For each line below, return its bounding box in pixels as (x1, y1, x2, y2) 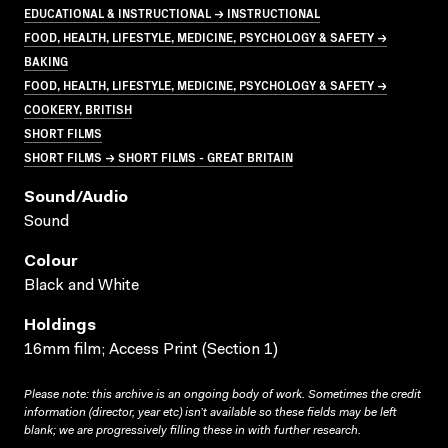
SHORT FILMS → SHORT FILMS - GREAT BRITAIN (24, 147, 293, 165)
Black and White (24, 277, 139, 294)
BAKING (24, 51, 68, 69)
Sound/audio (24, 189, 128, 206)
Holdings (24, 317, 96, 334)
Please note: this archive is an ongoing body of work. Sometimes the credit (24, 388, 421, 401)
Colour (24, 253, 78, 270)
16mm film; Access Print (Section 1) (24, 341, 278, 358)
